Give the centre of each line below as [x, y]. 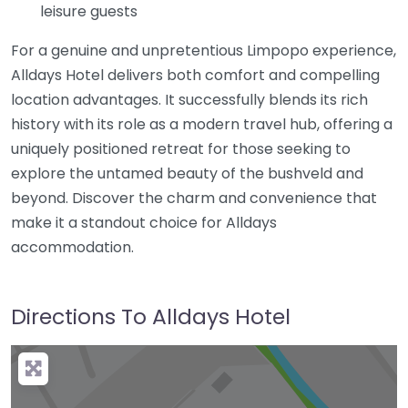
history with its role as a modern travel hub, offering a [202, 125]
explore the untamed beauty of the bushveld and [187, 174]
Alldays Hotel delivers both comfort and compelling [195, 76]
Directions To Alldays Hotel [151, 317]
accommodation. [72, 248]
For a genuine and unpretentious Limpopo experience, [204, 51]
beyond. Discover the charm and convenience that [194, 199]
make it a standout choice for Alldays [144, 223]
